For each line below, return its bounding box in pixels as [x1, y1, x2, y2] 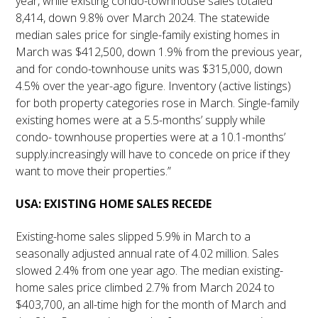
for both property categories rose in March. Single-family [16, 95, 300, 111]
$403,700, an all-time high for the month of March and [16, 297, 287, 313]
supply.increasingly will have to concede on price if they [16, 146, 290, 163]
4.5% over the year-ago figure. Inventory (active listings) [16, 78, 292, 94]
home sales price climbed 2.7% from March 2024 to [16, 280, 275, 296]
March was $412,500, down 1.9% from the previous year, [16, 44, 302, 60]
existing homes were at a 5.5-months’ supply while [16, 112, 266, 128]
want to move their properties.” [16, 163, 172, 180]
